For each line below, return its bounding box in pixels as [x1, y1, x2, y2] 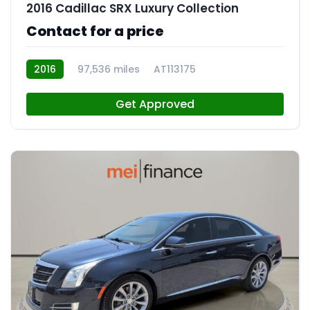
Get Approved [116, 96, 194, 112]
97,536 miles [77, 62, 140, 76]
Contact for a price [26, 21, 164, 41]
